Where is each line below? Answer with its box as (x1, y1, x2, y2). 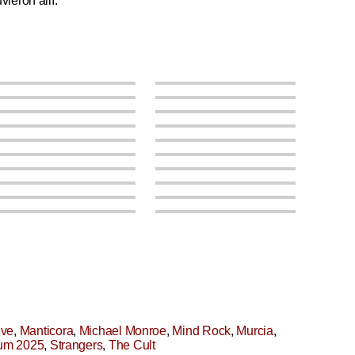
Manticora (19, 324, 74, 338)
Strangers (49, 338, 103, 353)
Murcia (236, 324, 273, 338)
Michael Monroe (78, 324, 166, 338)
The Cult (108, 338, 155, 353)
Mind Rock (172, 324, 231, 338)
